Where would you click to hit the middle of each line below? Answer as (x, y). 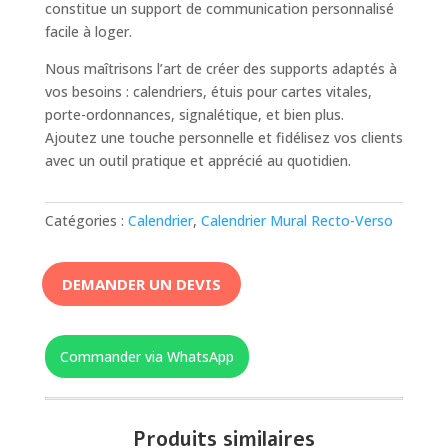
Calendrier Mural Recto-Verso (296, 221)
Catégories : (86, 221)
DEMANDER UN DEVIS (141, 283)
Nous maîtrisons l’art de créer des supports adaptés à (220, 69)
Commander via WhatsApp (146, 357)
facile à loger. (88, 32)
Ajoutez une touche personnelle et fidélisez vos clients (223, 138)
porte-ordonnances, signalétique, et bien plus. (194, 115)
